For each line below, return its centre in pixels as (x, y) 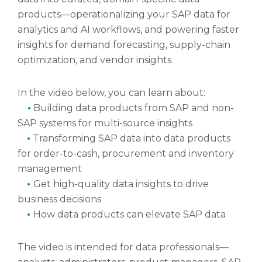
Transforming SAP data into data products (130, 139)
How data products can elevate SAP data (130, 215)
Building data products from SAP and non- (132, 108)
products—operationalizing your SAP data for (124, 15)
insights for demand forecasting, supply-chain (124, 45)
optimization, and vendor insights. (95, 60)
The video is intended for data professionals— (123, 247)
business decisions (59, 199)
